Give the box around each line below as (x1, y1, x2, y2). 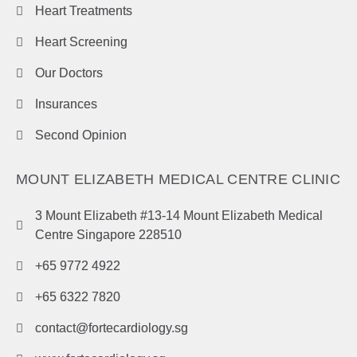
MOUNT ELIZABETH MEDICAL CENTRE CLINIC (16, 171, 341, 188)
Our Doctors (34, 66, 103, 80)
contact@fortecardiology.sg (34, 321, 188, 335)
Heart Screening (34, 35, 127, 49)
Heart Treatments (34, 4, 132, 18)
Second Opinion (34, 128, 127, 143)
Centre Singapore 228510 (34, 228, 182, 242)
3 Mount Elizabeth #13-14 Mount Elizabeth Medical (34, 209, 323, 223)
